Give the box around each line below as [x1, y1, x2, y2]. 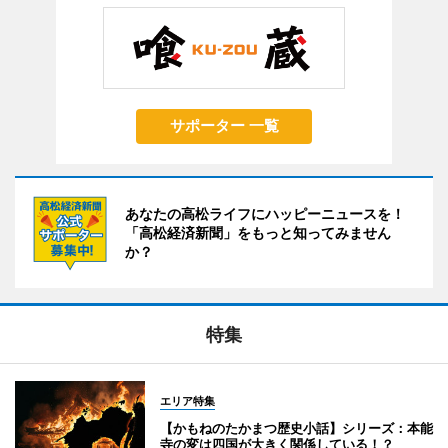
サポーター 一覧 [169, 116, 279, 134]
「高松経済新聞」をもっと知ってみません [125, 223, 391, 241]
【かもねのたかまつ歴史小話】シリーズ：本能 [160, 419, 433, 436]
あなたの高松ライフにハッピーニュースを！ [125, 204, 405, 222]
